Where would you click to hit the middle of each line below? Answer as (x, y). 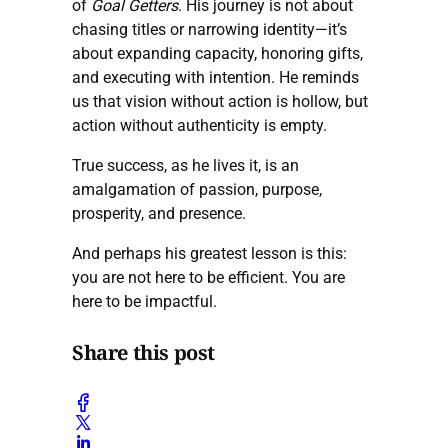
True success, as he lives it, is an (185, 165)
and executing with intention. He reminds (215, 77)
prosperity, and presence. (159, 213)
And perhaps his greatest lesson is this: (209, 253)
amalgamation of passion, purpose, (197, 189)
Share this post (143, 353)
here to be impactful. (144, 301)
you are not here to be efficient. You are (208, 277)
